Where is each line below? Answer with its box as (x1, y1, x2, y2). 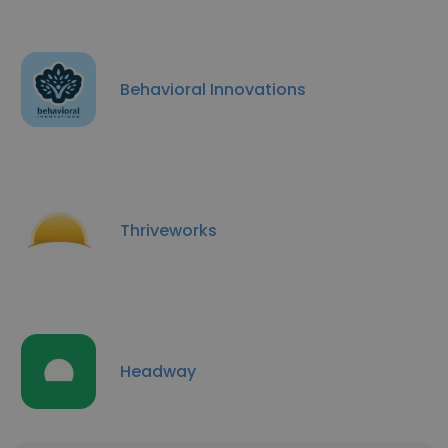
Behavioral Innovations (120, 77, 306, 101)
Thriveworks (120, 218, 217, 242)
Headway (120, 359, 196, 383)
